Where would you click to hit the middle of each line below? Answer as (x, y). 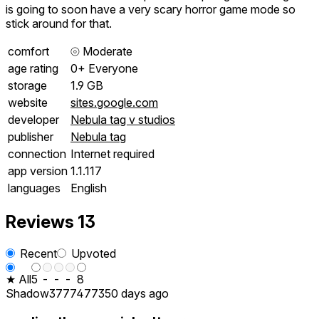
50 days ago (137, 293)
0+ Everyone (104, 68)
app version (38, 171)
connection (37, 153)
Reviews (42, 221)
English (89, 188)
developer (33, 119)
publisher (31, 136)
